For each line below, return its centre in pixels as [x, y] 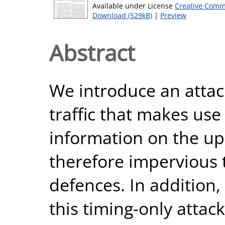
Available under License [134, 6]
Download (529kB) [122, 15]
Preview [173, 15]
